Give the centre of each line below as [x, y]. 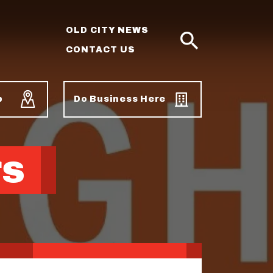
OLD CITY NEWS [107, 30]
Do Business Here [120, 99]
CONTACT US [101, 50]
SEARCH [178, 61]
